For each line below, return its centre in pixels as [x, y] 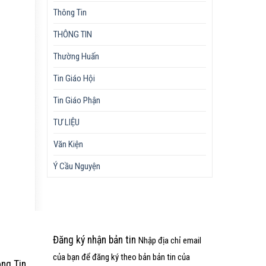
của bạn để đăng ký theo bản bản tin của [122, 257]
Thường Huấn [77, 56]
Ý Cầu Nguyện [77, 166]
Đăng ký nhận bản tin [95, 240]
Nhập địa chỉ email [170, 241]
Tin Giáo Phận [77, 100]
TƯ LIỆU [67, 122]
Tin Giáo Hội [75, 78]
